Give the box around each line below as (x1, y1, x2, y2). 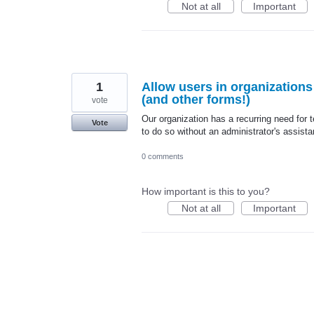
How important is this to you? (142, 185, 270, 197)
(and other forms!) (142, 93, 250, 107)
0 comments (142, 151, 184, 161)
